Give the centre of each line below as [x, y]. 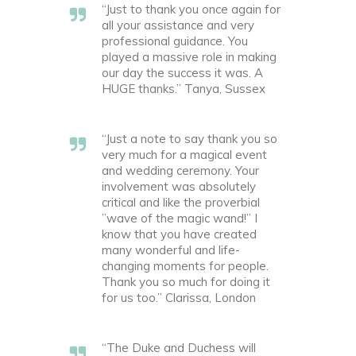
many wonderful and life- [171, 250]
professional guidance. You [175, 41]
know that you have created [179, 234]
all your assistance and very [178, 25]
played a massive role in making [189, 57]
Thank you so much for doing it [186, 282]
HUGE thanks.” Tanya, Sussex [184, 89]
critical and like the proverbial [181, 202]
